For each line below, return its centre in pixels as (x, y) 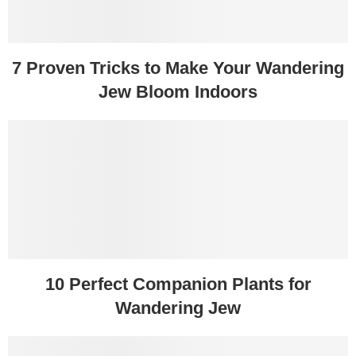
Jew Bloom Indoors (178, 91)
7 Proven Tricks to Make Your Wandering (178, 68)
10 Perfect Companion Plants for (178, 284)
